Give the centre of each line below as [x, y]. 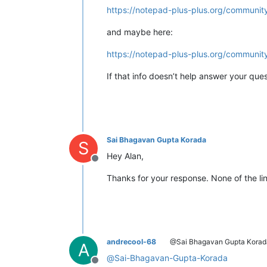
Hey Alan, [125, 156]
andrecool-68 [131, 241]
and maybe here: [140, 32]
